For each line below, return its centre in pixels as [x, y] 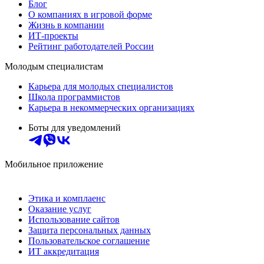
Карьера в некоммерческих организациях [111, 108]
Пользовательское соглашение [89, 241]
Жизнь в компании [66, 25]
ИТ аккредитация [64, 252]
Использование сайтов [74, 220]
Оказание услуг [60, 209]
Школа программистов [74, 97]
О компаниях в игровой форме [90, 15]
